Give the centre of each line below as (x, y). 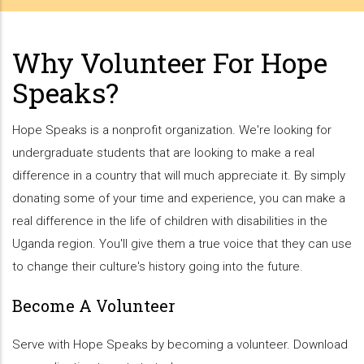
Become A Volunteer (94, 306)
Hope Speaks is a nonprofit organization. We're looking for (172, 130)
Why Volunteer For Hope (170, 63)
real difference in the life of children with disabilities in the (170, 221)
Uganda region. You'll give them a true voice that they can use (182, 244)
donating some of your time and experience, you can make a (179, 199)
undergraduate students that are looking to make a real (163, 153)
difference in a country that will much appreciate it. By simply (179, 176)
